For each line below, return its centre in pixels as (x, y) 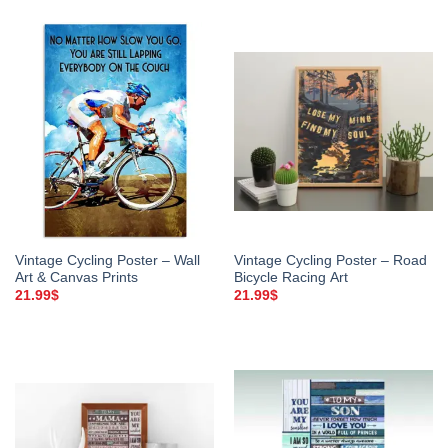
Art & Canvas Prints (76, 277)
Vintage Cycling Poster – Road (330, 260)
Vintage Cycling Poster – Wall (107, 260)
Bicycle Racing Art (290, 277)
